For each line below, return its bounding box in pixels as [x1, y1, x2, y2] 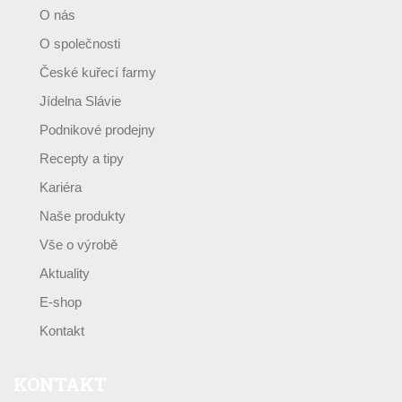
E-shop [39, 294, 82, 310]
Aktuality [39, 266, 90, 282]
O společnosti [39, 36, 120, 52]
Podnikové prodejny [39, 122, 155, 138]
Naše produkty [39, 208, 126, 224]
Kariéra [39, 179, 82, 196]
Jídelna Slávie [39, 93, 121, 109]
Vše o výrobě [39, 237, 118, 253]
